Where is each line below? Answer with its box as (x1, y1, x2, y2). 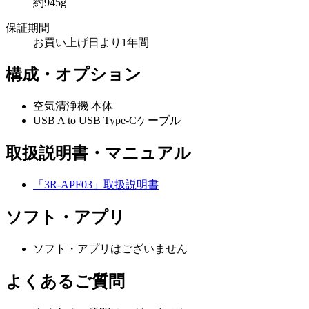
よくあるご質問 (6, 272, 125, 290)
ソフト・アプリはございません (33, 242, 188, 255)
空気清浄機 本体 (33, 100, 113, 112)
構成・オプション (6, 66, 141, 84)
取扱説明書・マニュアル (6, 144, 191, 163)
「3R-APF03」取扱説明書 (33, 179, 159, 191)
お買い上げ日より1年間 (33, 36, 149, 48)
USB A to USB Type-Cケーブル (33, 114, 181, 127)
